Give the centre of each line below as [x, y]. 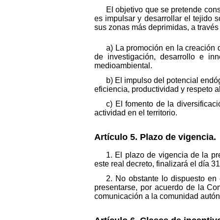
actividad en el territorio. [136, 113]
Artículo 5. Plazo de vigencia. [155, 137]
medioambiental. [123, 66]
